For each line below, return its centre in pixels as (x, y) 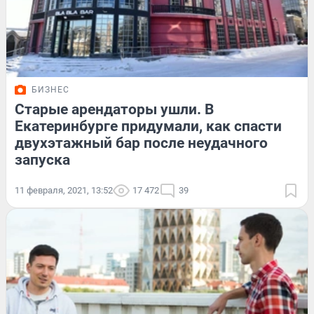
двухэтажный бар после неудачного (141, 143)
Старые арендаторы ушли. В (114, 110)
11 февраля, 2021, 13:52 (64, 191)
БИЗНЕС (50, 90)
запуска (42, 160)
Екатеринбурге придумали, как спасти (148, 127)
